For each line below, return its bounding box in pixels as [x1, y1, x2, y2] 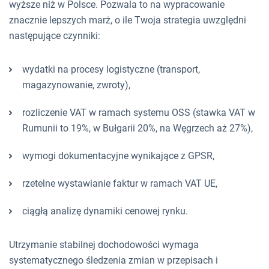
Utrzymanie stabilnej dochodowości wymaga [9, 238, 199, 250]
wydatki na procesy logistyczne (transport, [22, 63, 200, 75]
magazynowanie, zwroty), [22, 79, 130, 91]
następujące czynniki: [9, 29, 100, 41]
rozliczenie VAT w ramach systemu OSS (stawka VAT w [22, 106, 255, 118]
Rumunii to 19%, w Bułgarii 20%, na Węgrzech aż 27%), [22, 122, 253, 134]
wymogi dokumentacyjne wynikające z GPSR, [22, 150, 214, 162]
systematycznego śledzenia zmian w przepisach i [9, 254, 218, 266]
